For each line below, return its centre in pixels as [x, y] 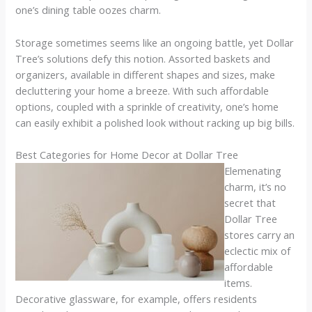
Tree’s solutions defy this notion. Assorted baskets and [143, 58]
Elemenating [253, 170]
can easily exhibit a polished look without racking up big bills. [155, 122]
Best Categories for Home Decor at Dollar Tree [127, 154]
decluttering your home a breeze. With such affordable [142, 90]
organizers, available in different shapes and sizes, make [146, 74]
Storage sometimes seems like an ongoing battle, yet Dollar [155, 42]
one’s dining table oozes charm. [88, 10]
